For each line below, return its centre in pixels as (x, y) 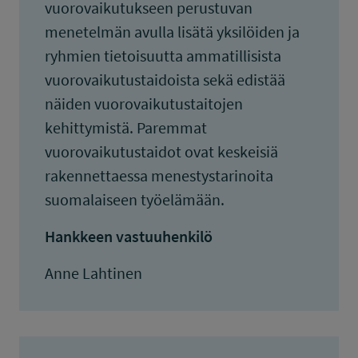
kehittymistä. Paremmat (126, 127)
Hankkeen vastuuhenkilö (129, 236)
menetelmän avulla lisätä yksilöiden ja (172, 32)
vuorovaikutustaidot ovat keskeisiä (161, 151)
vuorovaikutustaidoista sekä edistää (165, 80)
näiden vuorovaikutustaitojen (144, 103)
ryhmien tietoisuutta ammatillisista (163, 56)
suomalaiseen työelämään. (135, 199)
